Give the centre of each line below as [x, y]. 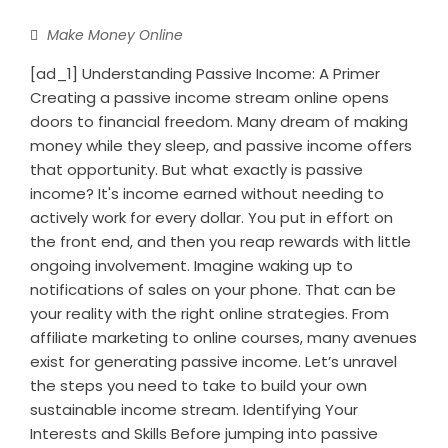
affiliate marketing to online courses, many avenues [223, 337]
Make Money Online [115, 34]
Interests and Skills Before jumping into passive [204, 433]
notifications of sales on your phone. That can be [213, 289]
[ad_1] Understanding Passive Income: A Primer [205, 73]
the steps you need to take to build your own [198, 385]
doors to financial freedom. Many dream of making [219, 121]
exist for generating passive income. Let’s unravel [213, 361]
